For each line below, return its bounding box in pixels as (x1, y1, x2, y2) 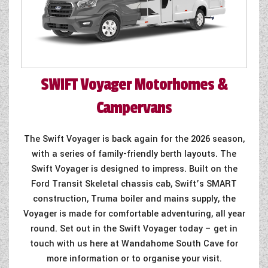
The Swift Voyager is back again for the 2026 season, (23, 132, 245, 145)
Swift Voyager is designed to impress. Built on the (31, 162, 237, 175)
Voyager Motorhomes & (77, 74, 227, 95)
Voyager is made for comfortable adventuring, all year (23, 207, 245, 220)
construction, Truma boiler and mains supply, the (32, 192, 236, 205)
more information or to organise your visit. (46, 252, 222, 265)
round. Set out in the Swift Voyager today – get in (31, 222, 237, 235)
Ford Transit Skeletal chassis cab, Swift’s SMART (31, 177, 237, 190)
